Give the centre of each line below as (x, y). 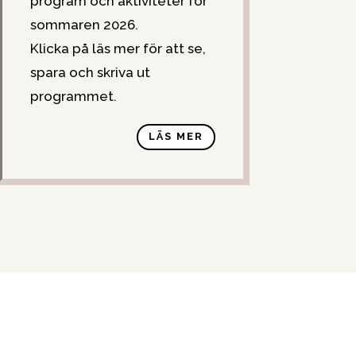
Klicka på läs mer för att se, (118, 48)
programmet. (73, 96)
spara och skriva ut (90, 72)
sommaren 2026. (84, 24)
